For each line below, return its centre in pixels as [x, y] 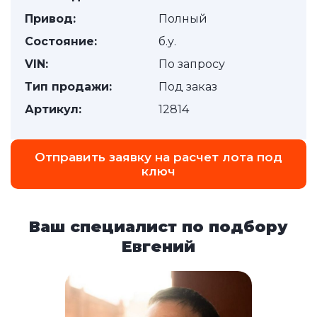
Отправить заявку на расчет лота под [158, 157]
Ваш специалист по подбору [158, 227]
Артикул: [53, 109]
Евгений [158, 247]
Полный [183, 19]
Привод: [50, 19]
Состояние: [61, 41]
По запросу [192, 64]
